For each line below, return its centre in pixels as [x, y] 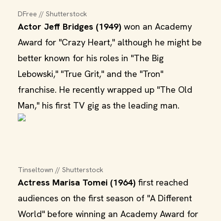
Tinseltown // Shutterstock [60, 170]
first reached [162, 182]
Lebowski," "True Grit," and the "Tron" [91, 74]
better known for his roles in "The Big [91, 58]
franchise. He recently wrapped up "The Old [105, 90]
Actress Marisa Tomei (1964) [77, 182]
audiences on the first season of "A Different [105, 198]
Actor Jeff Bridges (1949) [70, 26]
